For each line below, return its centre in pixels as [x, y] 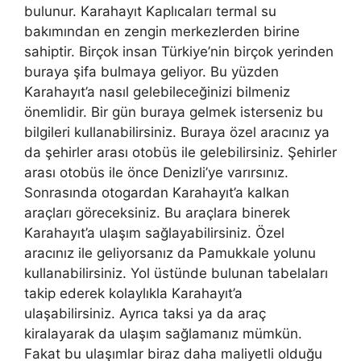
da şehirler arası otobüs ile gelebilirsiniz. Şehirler [180, 153]
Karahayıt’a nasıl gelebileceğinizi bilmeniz [157, 92]
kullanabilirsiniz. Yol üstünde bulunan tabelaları [176, 274]
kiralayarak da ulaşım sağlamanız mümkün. [163, 334]
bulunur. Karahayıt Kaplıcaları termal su [150, 12]
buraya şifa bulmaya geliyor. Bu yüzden [151, 72]
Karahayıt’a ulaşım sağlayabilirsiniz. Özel [154, 233]
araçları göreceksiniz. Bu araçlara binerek [157, 213]
